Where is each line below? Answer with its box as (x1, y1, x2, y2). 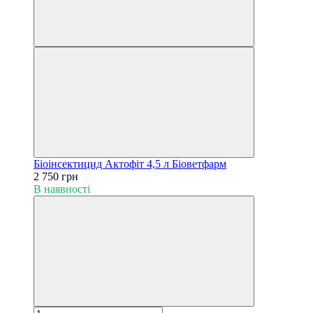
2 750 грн (34, 170, 78, 182)
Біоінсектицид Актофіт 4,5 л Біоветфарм (34, 157, 226, 170)
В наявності (34, 182, 90, 195)
